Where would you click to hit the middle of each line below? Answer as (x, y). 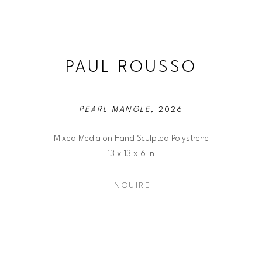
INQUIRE (131, 185)
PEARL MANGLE (115, 109)
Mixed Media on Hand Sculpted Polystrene (131, 138)
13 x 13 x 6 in (131, 154)
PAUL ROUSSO (131, 68)
